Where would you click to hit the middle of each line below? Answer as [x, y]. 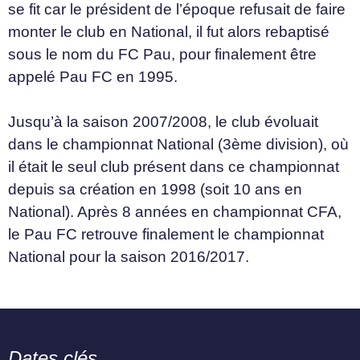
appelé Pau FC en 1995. [93, 76]
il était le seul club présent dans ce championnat [174, 166]
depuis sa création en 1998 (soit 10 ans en [155, 189]
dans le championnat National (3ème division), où [178, 144]
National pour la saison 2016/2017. [129, 256]
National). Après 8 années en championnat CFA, [175, 211]
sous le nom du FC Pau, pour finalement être [162, 54]
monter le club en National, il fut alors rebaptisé [169, 31]
